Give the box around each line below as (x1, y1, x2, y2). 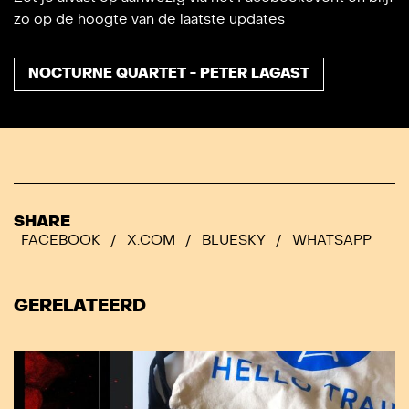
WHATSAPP (291, 232, 372, 249)
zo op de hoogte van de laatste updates (14, 10, 285, 27)
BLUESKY (201, 232, 269, 249)
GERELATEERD (14, 295, 146, 318)
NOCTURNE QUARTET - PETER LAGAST (28, 65, 309, 83)
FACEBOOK (20, 232, 100, 249)
